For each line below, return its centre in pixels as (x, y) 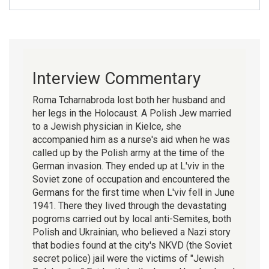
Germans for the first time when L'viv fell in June (134, 192)
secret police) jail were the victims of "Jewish (128, 258)
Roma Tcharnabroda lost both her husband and (129, 100)
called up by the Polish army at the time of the (128, 153)
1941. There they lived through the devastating (129, 205)
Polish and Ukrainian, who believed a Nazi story (131, 232)
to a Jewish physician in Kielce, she (107, 126)
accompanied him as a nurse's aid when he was (131, 139)
